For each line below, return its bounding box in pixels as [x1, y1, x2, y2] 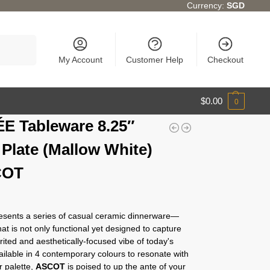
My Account [58, 55, 102, 64]
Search [8, 36, 33, 45]
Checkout [207, 55, 243, 64]
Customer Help [126, 55, 184, 64]
